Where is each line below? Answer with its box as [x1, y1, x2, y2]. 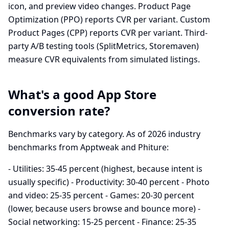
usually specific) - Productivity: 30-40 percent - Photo [8, 176, 210, 188]
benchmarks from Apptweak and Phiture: [8, 142, 169, 153]
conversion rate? [8, 102, 110, 119]
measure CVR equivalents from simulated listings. [8, 54, 200, 65]
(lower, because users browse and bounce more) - [8, 203, 200, 214]
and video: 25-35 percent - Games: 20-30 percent [8, 190, 194, 201]
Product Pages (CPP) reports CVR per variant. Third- [8, 27, 208, 38]
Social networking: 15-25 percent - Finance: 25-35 [8, 216, 196, 227]
